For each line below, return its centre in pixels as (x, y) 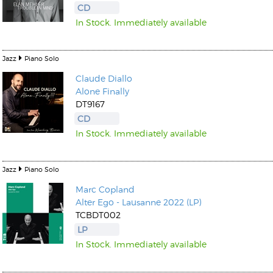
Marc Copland (105, 189)
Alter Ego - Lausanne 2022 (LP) (138, 202)
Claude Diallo (104, 78)
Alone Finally (102, 91)
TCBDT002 (98, 215)
